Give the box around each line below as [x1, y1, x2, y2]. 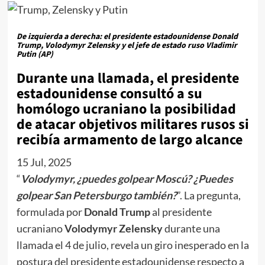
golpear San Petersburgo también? [16, 189, 177, 202]
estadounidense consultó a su [16, 83, 202, 105]
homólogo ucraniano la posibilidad [16, 99, 236, 120]
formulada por [16, 205, 84, 219]
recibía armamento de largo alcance [16, 130, 243, 151]
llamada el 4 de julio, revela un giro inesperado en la [16, 238, 249, 252]
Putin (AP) [16, 49, 53, 61]
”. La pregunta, [176, 189, 241, 202]
